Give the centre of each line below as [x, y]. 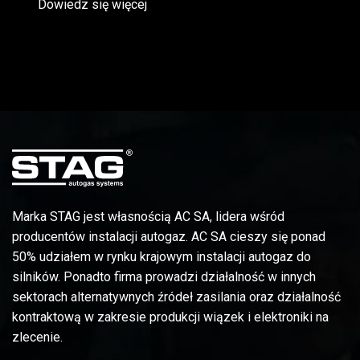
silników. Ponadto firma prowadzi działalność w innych [164, 277]
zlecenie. [37, 337]
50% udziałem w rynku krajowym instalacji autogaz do [162, 257]
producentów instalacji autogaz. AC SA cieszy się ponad [169, 237]
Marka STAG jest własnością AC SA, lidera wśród [148, 217]
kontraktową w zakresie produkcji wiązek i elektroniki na [170, 317]
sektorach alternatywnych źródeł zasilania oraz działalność [176, 297]
